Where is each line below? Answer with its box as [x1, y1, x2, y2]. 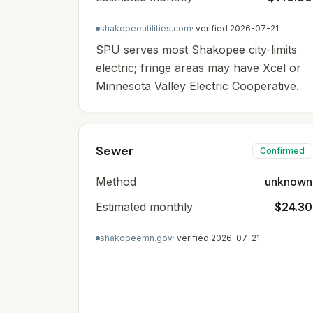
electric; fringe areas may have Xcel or [96, 61, 301, 75]
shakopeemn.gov [100, 233, 173, 243]
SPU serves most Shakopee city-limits [96, 43, 297, 57]
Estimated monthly [96, 200, 193, 214]
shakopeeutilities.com [100, 23, 191, 34]
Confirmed [260, 145, 305, 156]
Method [96, 175, 136, 189]
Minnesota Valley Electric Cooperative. [96, 79, 299, 93]
